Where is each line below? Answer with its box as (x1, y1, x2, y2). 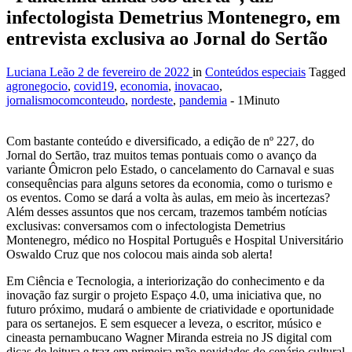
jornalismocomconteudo (6, 93, 125, 108)
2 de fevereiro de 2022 (78, 65, 192, 79)
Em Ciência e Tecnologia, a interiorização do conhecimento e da (6, 274, 324, 288)
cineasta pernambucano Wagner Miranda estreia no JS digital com (6, 331, 332, 345)
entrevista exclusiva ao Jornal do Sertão (6, 28, 328, 49)
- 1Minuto (230, 93, 280, 108)
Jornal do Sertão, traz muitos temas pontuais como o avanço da (6, 148, 317, 163)
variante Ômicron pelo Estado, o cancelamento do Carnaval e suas (6, 163, 334, 177)
